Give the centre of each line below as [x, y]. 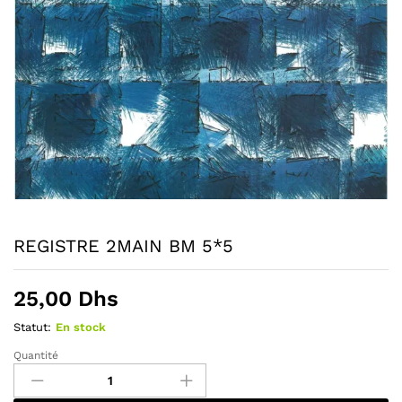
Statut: [32, 327]
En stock [81, 327]
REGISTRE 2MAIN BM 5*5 [123, 246]
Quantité [36, 355]
